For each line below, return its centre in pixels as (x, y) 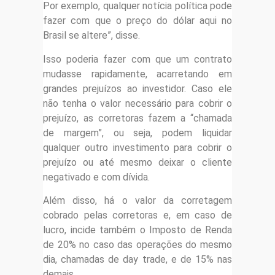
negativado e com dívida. (96, 177)
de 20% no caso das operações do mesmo (137, 245)
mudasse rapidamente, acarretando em (137, 74)
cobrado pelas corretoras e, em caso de (137, 215)
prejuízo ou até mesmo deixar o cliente (137, 162)
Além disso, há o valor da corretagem (137, 201)
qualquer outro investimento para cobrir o (137, 147)
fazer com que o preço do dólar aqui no (137, 21)
